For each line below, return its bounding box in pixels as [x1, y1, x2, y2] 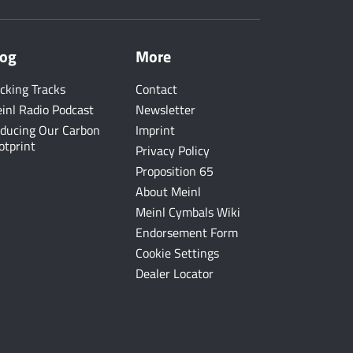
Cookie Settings [136, 243, 219, 262]
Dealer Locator [136, 264, 214, 283]
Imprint [136, 121, 175, 139]
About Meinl [136, 182, 201, 201]
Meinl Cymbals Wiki [136, 203, 240, 221]
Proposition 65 [136, 162, 214, 180]
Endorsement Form [136, 223, 238, 242]
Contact [136, 80, 177, 98]
